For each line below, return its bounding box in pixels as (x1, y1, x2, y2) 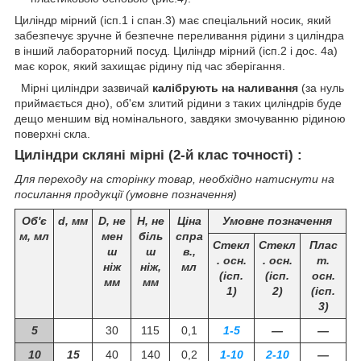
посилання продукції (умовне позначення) (15, 188, 237, 201)
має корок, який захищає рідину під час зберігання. (15, 59, 285, 73)
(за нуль (298, 81, 344, 94)
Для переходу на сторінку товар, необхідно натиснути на (15, 172, 334, 186)
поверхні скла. (15, 127, 90, 140)
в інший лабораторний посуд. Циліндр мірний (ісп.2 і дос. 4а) (15, 44, 338, 57)
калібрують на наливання (152, 81, 298, 94)
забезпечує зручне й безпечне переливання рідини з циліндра (15, 28, 344, 42)
